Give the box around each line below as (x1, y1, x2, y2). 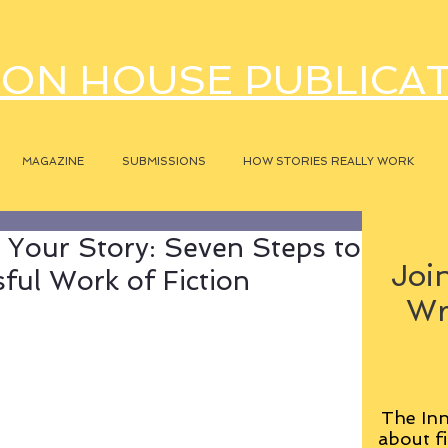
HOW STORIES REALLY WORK (242, 155, 414, 168)
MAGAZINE (22, 155, 84, 168)
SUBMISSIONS (121, 155, 206, 168)
